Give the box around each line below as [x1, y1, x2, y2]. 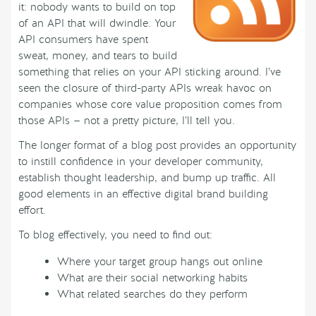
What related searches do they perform [57, 287, 248, 302]
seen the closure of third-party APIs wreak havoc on [18, 80, 272, 95]
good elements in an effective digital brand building [18, 186, 268, 201]
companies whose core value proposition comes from [18, 97, 282, 111]
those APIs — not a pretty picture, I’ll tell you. [18, 113, 235, 128]
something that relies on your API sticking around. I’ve [18, 64, 281, 79]
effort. [18, 202, 46, 217]
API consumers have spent [18, 32, 148, 47]
